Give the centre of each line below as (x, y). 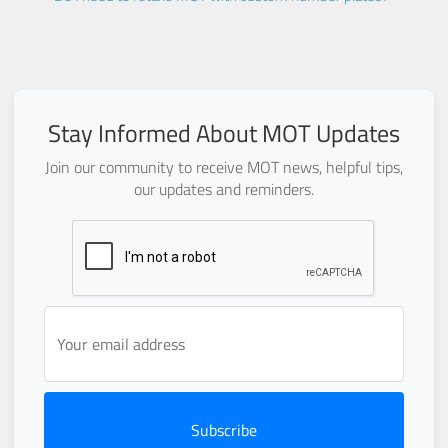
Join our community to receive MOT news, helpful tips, (224, 167)
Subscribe (224, 430)
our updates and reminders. (224, 189)
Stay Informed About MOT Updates (224, 133)
